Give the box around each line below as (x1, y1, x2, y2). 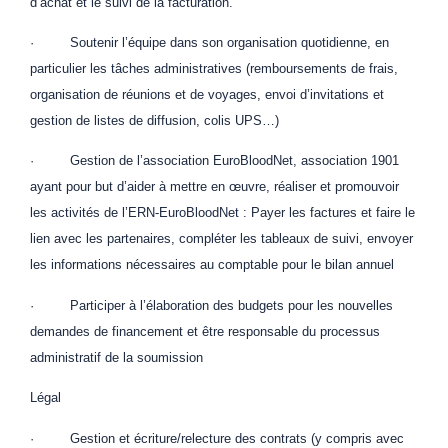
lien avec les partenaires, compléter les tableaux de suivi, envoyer (30, 231, 413, 247)
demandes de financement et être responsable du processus (30, 323, 380, 339)
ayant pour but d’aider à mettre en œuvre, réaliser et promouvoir (30, 179, 399, 195)
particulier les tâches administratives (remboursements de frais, (30, 61, 398, 77)
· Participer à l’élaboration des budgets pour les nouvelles (30, 297, 393, 313)
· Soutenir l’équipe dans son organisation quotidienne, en (30, 35, 389, 51)
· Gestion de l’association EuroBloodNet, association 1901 (30, 153, 399, 169)
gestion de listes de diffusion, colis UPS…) (30, 113, 279, 129)
